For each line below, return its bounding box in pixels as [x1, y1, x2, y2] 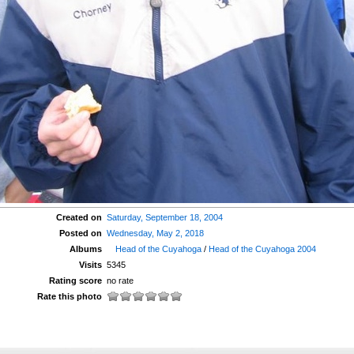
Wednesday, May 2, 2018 [107, 228, 204, 238]
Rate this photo [37, 292, 103, 301]
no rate [107, 276, 134, 285]
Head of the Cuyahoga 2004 [209, 244, 317, 254]
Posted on [59, 228, 103, 238]
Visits [79, 260, 103, 269]
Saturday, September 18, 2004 [107, 213, 223, 222]
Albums [70, 244, 103, 254]
